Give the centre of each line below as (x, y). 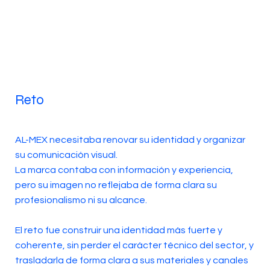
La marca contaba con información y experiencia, (124, 170)
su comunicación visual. (66, 155)
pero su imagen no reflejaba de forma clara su (116, 185)
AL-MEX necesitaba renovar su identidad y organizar (130, 140)
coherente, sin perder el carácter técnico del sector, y (134, 246)
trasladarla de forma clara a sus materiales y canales (131, 261)
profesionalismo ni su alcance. (81, 200)
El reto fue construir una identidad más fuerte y (118, 231)
